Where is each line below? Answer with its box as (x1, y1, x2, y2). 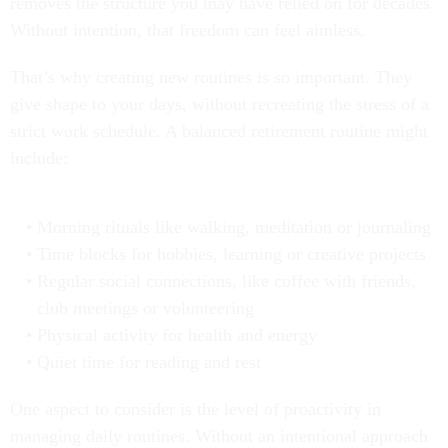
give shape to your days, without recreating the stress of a (10, 94, 429, 115)
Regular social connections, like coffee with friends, (36, 271, 416, 292)
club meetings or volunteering (36, 298, 254, 319)
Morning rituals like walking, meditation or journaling (36, 217, 431, 238)
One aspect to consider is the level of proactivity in (10, 399, 381, 420)
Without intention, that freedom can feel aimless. (10, 20, 365, 41)
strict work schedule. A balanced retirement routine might (10, 121, 428, 142)
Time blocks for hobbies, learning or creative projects (36, 244, 426, 265)
